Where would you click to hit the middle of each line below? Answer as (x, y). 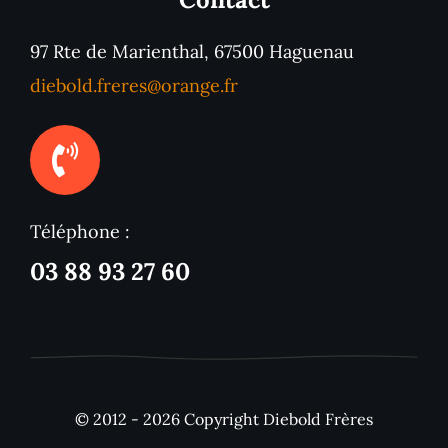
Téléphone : (79, 231)
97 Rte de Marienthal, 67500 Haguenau (191, 51)
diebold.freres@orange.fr (133, 85)
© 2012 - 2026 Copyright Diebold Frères (224, 419)
